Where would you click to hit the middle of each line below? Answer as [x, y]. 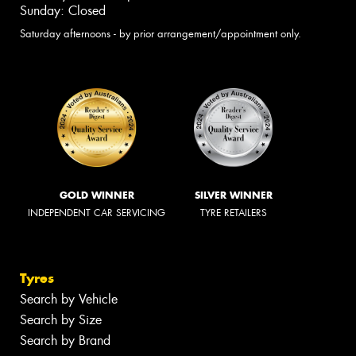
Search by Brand [65, 341]
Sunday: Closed [63, 10]
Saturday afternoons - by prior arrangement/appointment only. [161, 33]
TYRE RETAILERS [234, 213]
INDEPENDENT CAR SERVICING [97, 213]
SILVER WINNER [234, 195]
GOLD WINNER [97, 195]
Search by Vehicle [69, 300]
